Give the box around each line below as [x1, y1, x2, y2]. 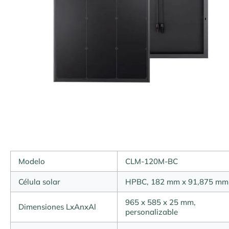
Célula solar [18, 177, 60, 187]
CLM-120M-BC [125, 156, 178, 166]
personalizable [125, 207, 178, 217]
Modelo [18, 156, 45, 166]
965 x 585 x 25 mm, [125, 197, 196, 207]
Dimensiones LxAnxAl [18, 202, 96, 212]
